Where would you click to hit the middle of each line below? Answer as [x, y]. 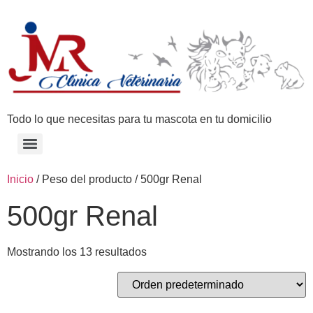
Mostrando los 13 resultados [77, 252]
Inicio [20, 179]
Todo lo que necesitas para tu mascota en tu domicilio [139, 119]
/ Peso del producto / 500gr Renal [118, 179]
